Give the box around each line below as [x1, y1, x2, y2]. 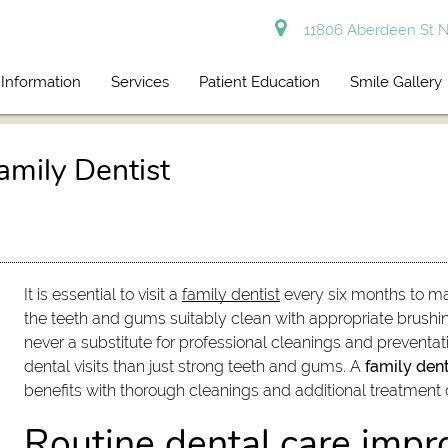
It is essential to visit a [24, 285, 183, 305]
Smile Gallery [350, 73, 443, 91]
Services [111, 73, 170, 91]
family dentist [182, 285, 281, 305]
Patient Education [199, 73, 321, 91]
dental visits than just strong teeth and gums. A [24, 357, 366, 377]
